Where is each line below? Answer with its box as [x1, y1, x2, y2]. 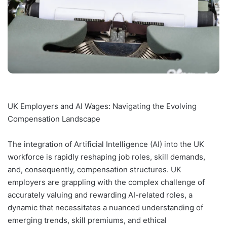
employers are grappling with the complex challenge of [8, 177, 205, 187]
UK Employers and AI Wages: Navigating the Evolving [8, 101, 197, 111]
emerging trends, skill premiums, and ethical [8, 215, 167, 225]
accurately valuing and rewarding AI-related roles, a [8, 190, 193, 200]
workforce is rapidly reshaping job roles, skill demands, [8, 152, 205, 162]
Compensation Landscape [8, 113, 100, 124]
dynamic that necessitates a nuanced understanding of [8, 202, 203, 212]
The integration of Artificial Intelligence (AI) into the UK [8, 139, 204, 149]
